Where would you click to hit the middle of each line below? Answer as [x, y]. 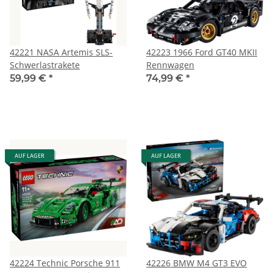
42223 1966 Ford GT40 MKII [202, 52]
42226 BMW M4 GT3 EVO [197, 263]
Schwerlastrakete [45, 65]
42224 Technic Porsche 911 [65, 263]
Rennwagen [170, 65]
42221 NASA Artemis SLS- [61, 52]
